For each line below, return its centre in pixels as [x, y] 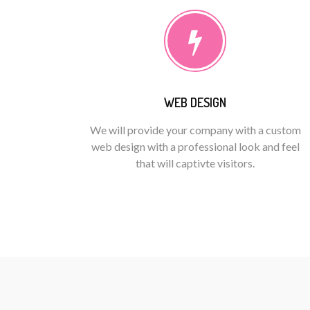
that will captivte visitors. [195, 163]
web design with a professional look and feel [195, 146]
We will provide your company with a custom [195, 130]
